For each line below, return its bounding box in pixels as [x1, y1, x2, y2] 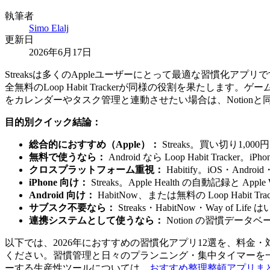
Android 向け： [29, 189, 95, 200]
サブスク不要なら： [29, 202, 116, 213]
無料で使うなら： [29, 151, 106, 162]
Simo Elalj [29, 22, 69, 33]
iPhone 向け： [29, 177, 89, 187]
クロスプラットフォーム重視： [29, 164, 164, 175]
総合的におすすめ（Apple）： [29, 139, 160, 149]
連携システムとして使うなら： [29, 215, 164, 225]
